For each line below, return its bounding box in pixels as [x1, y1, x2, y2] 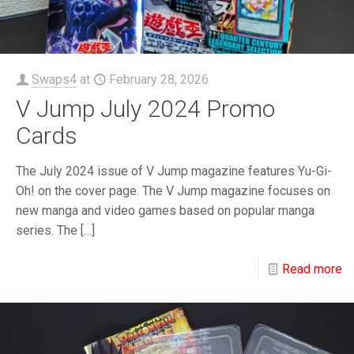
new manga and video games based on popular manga [16, 203, 314, 218]
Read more [282, 262, 342, 277]
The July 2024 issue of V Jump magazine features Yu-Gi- [16, 164, 332, 179]
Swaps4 [32, 72, 77, 87]
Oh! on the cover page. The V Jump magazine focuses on [16, 183, 330, 198]
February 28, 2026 [109, 72, 209, 87]
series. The [16, 223, 77, 238]
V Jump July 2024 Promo [16, 95, 275, 122]
